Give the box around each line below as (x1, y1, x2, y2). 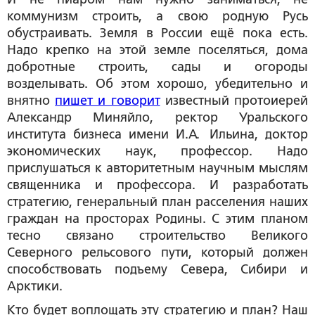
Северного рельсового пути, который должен (7, 245, 308, 259)
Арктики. (7, 278, 63, 293)
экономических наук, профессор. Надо (7, 143, 308, 158)
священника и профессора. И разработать (7, 177, 308, 192)
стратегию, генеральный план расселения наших (7, 194, 308, 209)
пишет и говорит (55, 93, 160, 108)
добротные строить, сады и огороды (7, 59, 308, 74)
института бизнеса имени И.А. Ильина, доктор (7, 127, 308, 141)
